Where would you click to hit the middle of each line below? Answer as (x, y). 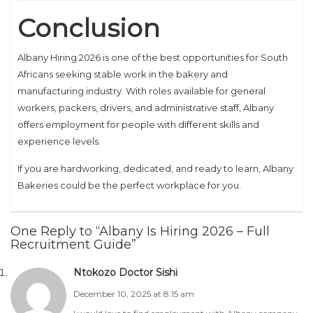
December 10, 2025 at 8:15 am (134, 294)
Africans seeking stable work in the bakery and (123, 74)
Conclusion (89, 28)
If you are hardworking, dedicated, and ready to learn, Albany (155, 168)
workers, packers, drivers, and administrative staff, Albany (146, 108)
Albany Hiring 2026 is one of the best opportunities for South (153, 57)
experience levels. (59, 141)
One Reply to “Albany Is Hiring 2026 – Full (140, 231)
